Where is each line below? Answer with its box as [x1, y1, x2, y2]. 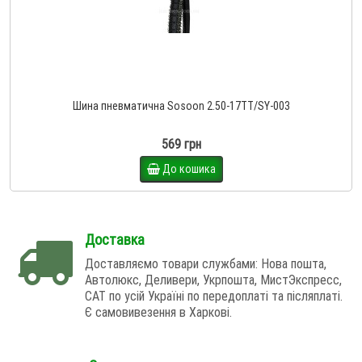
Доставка [85, 229, 145, 249]
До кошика [162, 161, 216, 176]
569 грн [161, 135, 201, 152]
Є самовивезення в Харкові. [85, 303, 232, 320]
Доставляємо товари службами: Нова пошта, [85, 255, 326, 271]
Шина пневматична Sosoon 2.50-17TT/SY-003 [72, 98, 290, 113]
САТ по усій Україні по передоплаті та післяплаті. [85, 287, 343, 304]
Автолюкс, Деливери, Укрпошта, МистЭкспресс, [85, 271, 342, 288]
